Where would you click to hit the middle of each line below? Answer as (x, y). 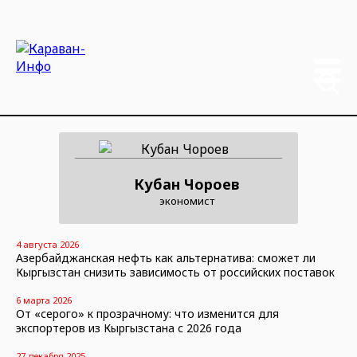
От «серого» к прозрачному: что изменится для (147, 314)
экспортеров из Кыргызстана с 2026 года (129, 328)
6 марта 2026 (44, 300)
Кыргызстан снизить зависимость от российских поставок (175, 272)
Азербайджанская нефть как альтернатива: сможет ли (166, 258)
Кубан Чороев (186, 184)
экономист (186, 201)
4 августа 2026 (47, 244)
